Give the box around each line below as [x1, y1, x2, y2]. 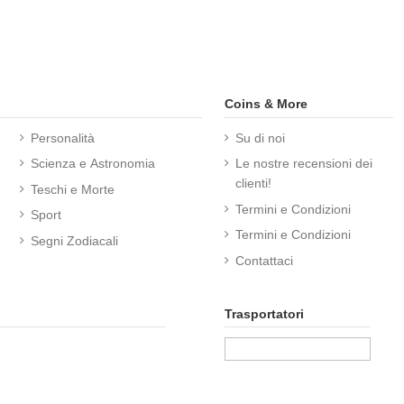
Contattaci [235, 252, 293, 268]
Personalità [30, 131, 95, 146]
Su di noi [235, 131, 285, 146]
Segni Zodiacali [30, 233, 118, 248]
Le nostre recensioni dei [235, 156, 372, 171]
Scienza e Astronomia [30, 156, 155, 171]
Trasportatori [225, 306, 304, 321]
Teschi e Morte [30, 181, 115, 197]
